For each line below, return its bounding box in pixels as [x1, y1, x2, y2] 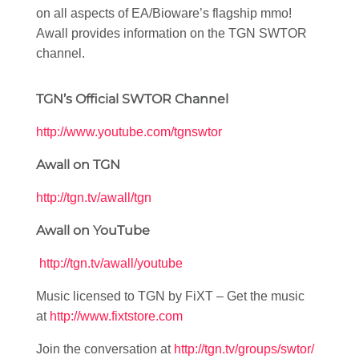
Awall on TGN [36, 157, 123, 172]
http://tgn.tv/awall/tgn [36, 191, 151, 204]
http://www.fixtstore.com [50, 309, 183, 323]
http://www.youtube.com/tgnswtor [36, 125, 222, 139]
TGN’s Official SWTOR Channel [36, 91, 228, 107]
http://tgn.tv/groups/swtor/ [174, 342, 314, 356]
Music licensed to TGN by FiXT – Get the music [36, 289, 305, 303]
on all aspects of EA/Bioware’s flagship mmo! [36, 6, 292, 20]
